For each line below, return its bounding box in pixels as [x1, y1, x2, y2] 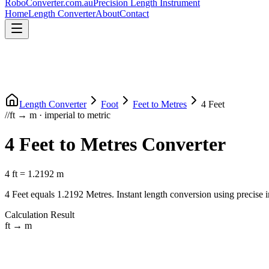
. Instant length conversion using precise [112, 189, 263, 199]
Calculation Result [5, 209, 74, 220]
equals [28, 189, 57, 199]
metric [87, 110, 110, 120]
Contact [119, 8, 149, 19]
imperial [44, 110, 75, 120]
